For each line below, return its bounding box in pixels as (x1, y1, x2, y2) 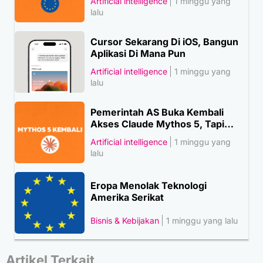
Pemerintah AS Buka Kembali (90, 106, 224, 118)
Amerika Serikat (90, 191, 164, 203)
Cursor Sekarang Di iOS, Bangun (90, 35, 239, 48)
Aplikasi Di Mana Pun (90, 47, 186, 59)
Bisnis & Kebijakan (90, 215, 160, 226)
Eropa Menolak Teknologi (90, 179, 207, 191)
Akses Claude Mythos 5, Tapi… (90, 117, 234, 130)
